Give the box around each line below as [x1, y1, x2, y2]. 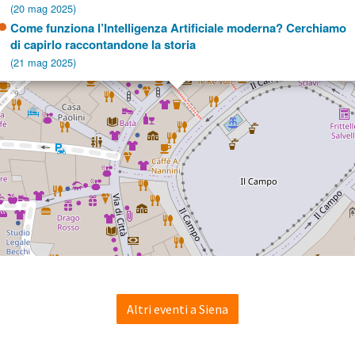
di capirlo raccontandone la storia [10, 36, 196, 54]
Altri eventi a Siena [127, 301, 228, 318]
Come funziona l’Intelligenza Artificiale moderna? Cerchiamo [10, 19, 346, 37]
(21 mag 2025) [10, 55, 76, 71]
